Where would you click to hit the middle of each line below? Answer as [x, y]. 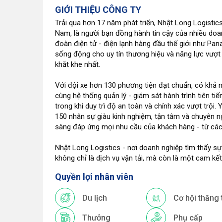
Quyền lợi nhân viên [94, 177]
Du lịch [95, 198]
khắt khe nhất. [78, 64]
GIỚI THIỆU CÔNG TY [98, 10]
